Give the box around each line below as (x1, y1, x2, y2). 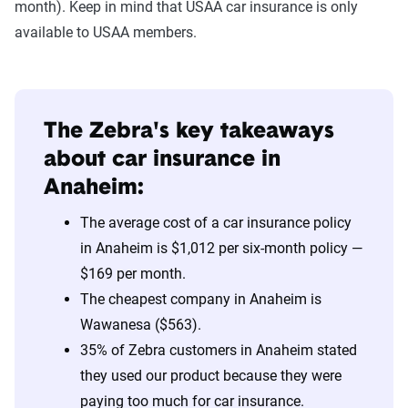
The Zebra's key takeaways (44, 121, 334, 144)
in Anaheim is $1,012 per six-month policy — (80, 240, 362, 258)
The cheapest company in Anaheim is (80, 291, 321, 309)
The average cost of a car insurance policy (80, 214, 352, 232)
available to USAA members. (15, 24, 200, 42)
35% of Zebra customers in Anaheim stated (80, 342, 357, 360)
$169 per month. (80, 265, 186, 283)
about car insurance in (44, 149, 280, 172)
